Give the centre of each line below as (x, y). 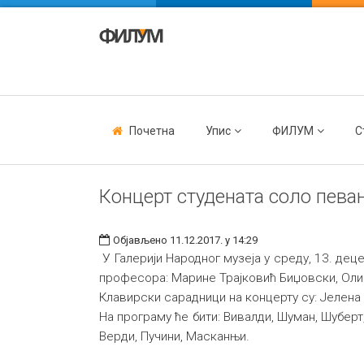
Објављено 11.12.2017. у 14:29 (185, 240)
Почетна (152, 131)
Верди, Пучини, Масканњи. (174, 336)
